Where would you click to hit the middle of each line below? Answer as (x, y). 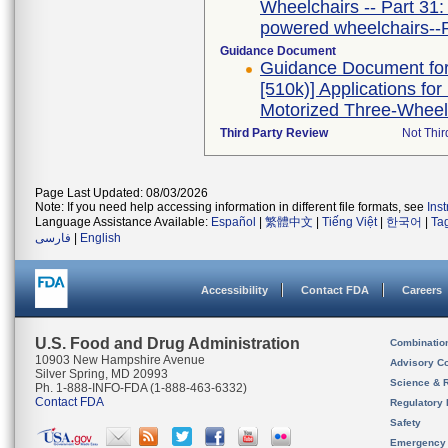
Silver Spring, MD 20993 (101, 374)
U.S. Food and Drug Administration (167, 343)
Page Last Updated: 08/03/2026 (121, 193)
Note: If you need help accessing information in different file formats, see (231, 207)
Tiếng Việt (349, 222)
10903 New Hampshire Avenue (120, 360)
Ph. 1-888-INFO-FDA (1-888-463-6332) (141, 388)
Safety (405, 422)
